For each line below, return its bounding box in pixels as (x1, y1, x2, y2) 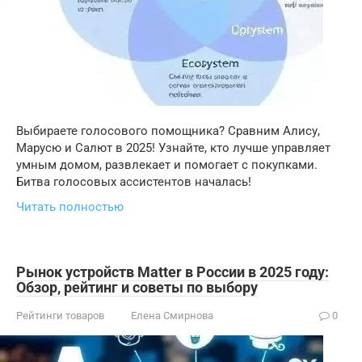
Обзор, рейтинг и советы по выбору (16, 279, 258, 296)
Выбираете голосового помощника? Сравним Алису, (16, 124, 320, 138)
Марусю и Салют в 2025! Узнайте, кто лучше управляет (16, 141, 330, 155)
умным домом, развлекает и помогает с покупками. (16, 158, 318, 172)
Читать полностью (16, 200, 124, 214)
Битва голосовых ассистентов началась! (16, 175, 251, 189)
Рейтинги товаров (16, 309, 104, 322)
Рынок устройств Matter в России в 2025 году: (16, 263, 329, 280)
